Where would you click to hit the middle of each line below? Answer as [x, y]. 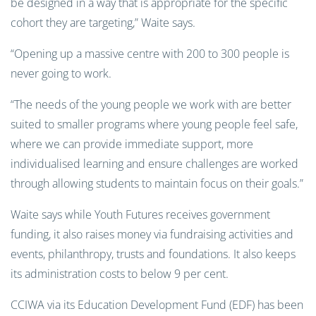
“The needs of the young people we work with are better [151, 104]
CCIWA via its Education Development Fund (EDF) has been [157, 305]
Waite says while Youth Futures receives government [140, 214]
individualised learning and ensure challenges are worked [154, 164]
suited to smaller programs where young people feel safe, [154, 124]
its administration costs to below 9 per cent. [120, 274]
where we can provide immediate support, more [132, 144]
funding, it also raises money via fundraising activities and [152, 234]
